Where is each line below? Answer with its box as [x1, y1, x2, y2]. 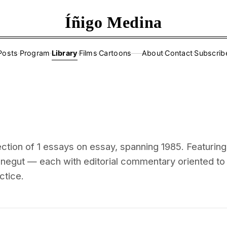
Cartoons [99, 49, 132, 58]
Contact [165, 49, 193, 58]
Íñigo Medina [65, 13, 162, 31]
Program [19, 49, 50, 58]
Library [51, 49, 78, 58]
